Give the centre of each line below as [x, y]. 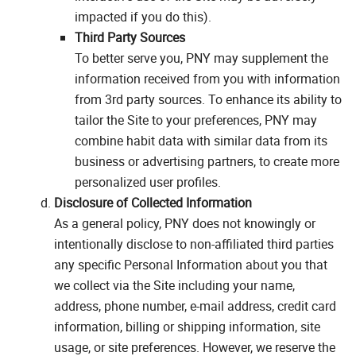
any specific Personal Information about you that [191, 264]
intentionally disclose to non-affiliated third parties [194, 244]
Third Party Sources [130, 37]
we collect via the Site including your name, [174, 285]
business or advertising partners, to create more [207, 161]
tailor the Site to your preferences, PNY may [196, 120]
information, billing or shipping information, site [187, 326]
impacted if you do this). [154, 16]
